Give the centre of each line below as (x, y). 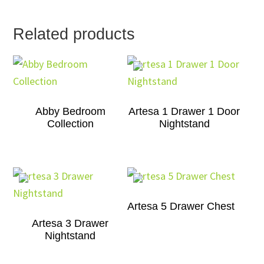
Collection (70, 123)
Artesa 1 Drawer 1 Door (184, 111)
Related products (74, 34)
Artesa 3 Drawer (70, 223)
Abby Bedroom (70, 111)
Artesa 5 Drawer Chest (181, 206)
